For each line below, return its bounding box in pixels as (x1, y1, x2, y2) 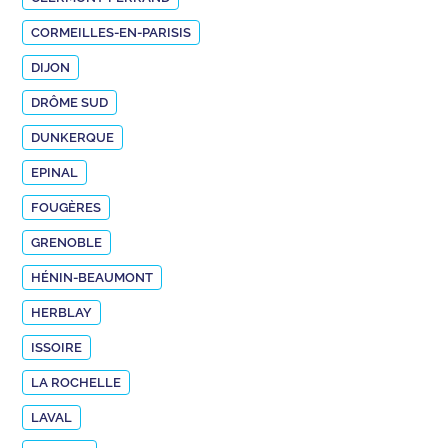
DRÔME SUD (31, 94, 109, 110)
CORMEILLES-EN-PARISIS (31, 24, 192, 40)
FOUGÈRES (31, 199, 102, 215)
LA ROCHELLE (31, 374, 122, 390)
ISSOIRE (31, 339, 83, 355)
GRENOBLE (31, 234, 103, 250)
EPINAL (31, 164, 79, 180)
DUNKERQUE (31, 129, 115, 145)
